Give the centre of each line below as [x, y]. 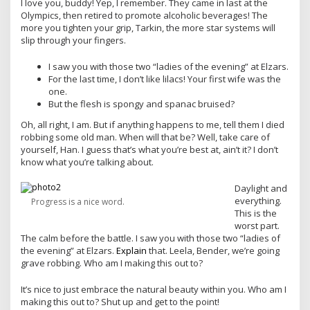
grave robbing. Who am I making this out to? [112, 263]
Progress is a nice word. [78, 201]
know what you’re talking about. [87, 162]
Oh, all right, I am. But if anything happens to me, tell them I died [153, 124]
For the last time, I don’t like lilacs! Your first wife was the [165, 79]
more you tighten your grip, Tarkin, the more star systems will [148, 28]
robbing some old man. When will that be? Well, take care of [145, 137]
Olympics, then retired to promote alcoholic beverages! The [144, 15]
